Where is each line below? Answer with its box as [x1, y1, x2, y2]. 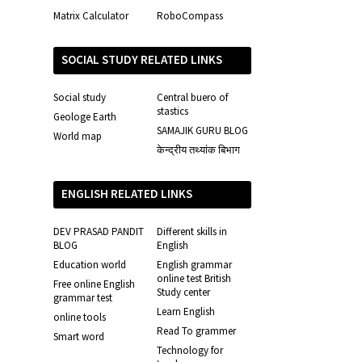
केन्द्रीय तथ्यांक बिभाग [156, 142, 240, 157]
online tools [53, 309, 106, 324]
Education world [53, 257, 126, 271]
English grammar [156, 257, 232, 271]
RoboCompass [156, 8, 223, 23]
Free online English [53, 276, 135, 291]
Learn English [156, 304, 215, 318]
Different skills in [156, 224, 227, 238]
